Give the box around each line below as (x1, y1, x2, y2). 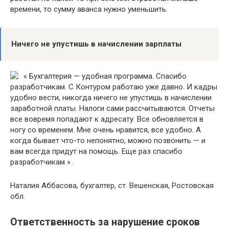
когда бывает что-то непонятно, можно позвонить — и (10, 135, 205, 145)
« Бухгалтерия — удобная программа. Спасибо (24, 71, 187, 81)
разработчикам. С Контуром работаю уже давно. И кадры (10, 82, 217, 91)
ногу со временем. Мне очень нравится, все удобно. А (10, 125, 201, 134)
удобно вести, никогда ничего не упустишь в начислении (10, 93, 212, 102)
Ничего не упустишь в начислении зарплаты (11, 39, 181, 49)
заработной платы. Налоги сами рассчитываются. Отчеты (10, 103, 215, 113)
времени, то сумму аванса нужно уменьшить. (10, 4, 168, 14)
